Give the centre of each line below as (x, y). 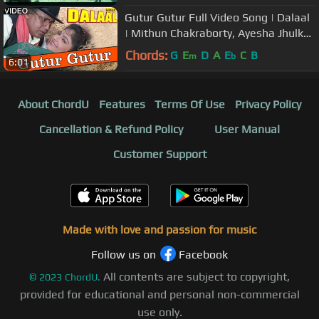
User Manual (247, 129)
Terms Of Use (190, 104)
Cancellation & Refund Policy (111, 129)
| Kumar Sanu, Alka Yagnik (192, 49)
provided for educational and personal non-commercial (159, 294)
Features (122, 104)
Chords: (147, 55)
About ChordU (53, 104)
